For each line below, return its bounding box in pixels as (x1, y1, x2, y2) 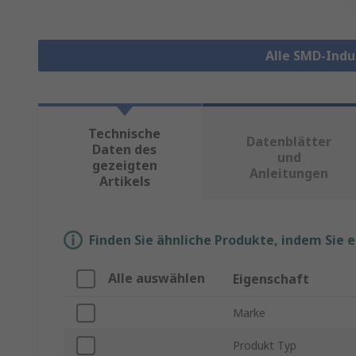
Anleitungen (250, 164, 329, 183)
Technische (88, 125, 161, 143)
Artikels (99, 172, 150, 191)
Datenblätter (246, 133, 332, 151)
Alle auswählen (108, 269, 205, 288)
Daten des (92, 141, 157, 159)
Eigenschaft (233, 270, 309, 288)
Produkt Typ (233, 338, 296, 354)
